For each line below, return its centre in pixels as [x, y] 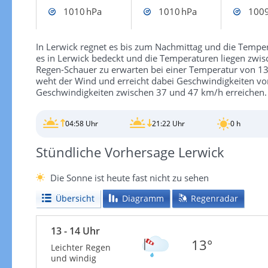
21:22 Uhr [169, 124]
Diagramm [143, 198]
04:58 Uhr [81, 124]
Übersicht [75, 198]
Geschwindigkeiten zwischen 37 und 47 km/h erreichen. [151, 92]
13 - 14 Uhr [75, 231]
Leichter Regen [80, 247]
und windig [73, 258]
